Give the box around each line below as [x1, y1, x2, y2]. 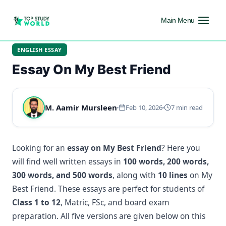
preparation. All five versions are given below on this [12, 210, 205, 221]
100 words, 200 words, [123, 156, 209, 167]
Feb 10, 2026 [126, 103, 162, 112]
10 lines [158, 169, 188, 181]
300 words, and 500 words [12, 169, 112, 181]
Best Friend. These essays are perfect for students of [12, 183, 204, 194]
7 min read [171, 103, 203, 112]
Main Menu [161, 16, 195, 24]
